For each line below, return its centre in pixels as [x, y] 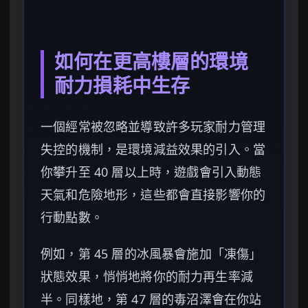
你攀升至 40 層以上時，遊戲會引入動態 [151, 172]
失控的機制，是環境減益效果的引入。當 [153, 150]
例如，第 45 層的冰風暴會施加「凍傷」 [151, 254]
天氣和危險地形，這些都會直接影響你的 [153, 195]
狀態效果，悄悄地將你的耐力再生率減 [147, 277]
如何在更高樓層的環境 [151, 63]
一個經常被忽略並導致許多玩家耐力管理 [153, 127]
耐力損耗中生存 [122, 87]
